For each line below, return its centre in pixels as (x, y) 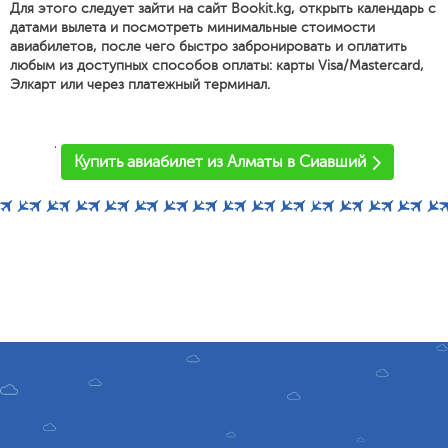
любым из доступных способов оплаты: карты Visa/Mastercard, (217, 65)
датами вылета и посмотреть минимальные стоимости (192, 27)
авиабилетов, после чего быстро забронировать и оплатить (208, 46)
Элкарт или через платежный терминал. (140, 84)
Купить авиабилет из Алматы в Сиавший (220, 162)
